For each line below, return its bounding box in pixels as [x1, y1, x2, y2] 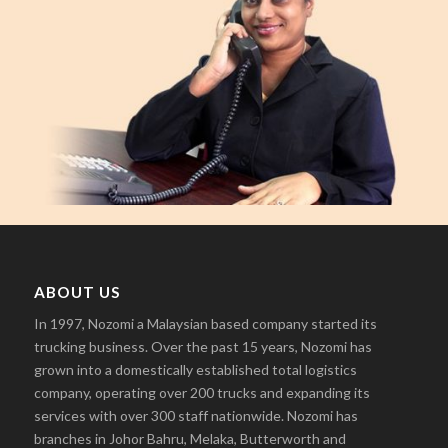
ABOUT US [33, 283, 121, 302]
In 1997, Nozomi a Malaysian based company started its [33, 315, 377, 333]
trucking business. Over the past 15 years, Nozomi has [33, 338, 372, 356]
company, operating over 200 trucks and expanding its [33, 384, 370, 402]
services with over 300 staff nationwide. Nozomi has [33, 407, 358, 425]
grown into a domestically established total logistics [33, 361, 357, 379]
